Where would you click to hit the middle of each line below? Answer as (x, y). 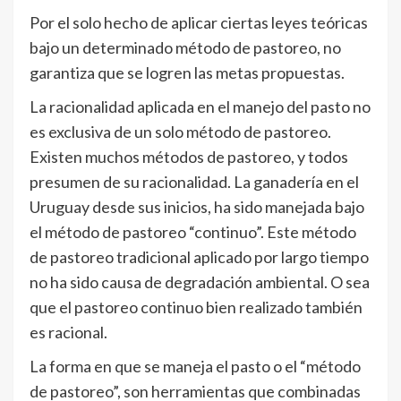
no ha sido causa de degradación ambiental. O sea (200, 282)
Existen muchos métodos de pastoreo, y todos (189, 157)
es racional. (68, 332)
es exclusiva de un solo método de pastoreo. (180, 132)
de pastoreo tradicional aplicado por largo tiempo (199, 257)
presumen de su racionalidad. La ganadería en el (194, 182)
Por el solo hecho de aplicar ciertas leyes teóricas (199, 22)
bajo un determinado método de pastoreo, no (185, 47)
